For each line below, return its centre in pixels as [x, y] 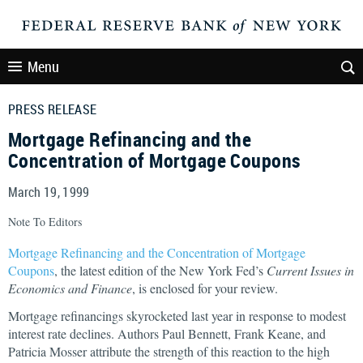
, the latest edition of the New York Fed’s [160, 270]
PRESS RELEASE [53, 109]
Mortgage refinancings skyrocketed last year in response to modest [177, 316]
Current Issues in [310, 270]
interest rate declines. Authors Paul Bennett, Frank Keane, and [167, 333]
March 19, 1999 [49, 192]
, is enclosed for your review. [205, 288]
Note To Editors [45, 222]
